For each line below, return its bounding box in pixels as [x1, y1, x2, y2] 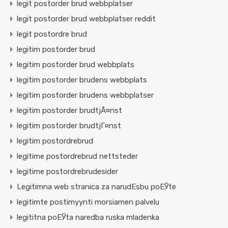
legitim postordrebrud [17, 136, 93, 146]
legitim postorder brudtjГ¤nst [17, 121, 121, 131]
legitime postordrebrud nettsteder [17, 152, 138, 161]
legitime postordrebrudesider [17, 167, 118, 177]
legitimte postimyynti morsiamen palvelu [17, 197, 159, 207]
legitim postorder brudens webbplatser [17, 91, 154, 100]
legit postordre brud [17, 30, 87, 39]
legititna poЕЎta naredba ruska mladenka [17, 213, 159, 222]
